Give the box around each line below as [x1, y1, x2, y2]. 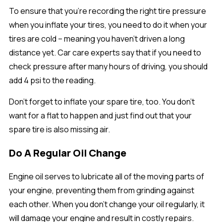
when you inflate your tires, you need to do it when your [9, 19, 207, 30]
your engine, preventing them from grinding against [9, 185, 194, 196]
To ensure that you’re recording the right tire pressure [9, 5, 206, 16]
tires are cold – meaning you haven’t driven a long [9, 33, 185, 44]
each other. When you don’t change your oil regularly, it [9, 199, 205, 210]
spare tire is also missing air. [9, 124, 110, 135]
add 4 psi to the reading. [9, 74, 96, 86]
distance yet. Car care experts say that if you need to [9, 47, 201, 58]
